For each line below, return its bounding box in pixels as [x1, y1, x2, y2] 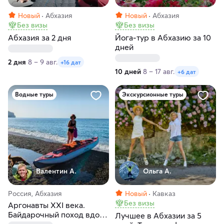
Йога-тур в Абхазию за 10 [115, 32, 211, 43]
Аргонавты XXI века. [8, 200, 85, 210]
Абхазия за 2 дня [8, 32, 71, 43]
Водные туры [15, 90, 53, 98]
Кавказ [152, 189, 175, 198]
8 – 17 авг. [143, 67, 174, 76]
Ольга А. [143, 166, 171, 175]
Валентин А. [36, 166, 76, 175]
